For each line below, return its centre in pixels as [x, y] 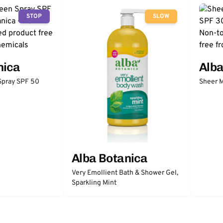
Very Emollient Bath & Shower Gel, [125, 173]
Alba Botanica [110, 158]
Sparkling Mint [94, 183]
